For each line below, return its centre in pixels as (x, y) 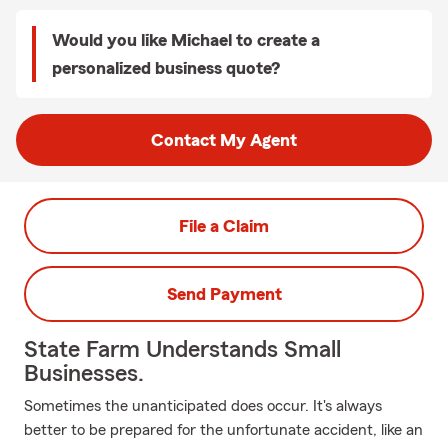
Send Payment (224, 294)
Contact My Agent (224, 140)
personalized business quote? (166, 68)
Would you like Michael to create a (186, 40)
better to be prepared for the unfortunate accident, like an (223, 430)
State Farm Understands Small (182, 350)
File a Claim (224, 226)
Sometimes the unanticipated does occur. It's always (203, 406)
